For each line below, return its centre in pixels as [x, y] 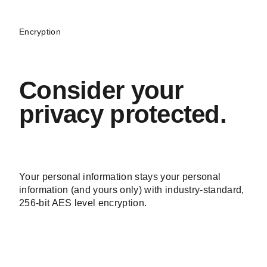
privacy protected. [123, 129]
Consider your [101, 105]
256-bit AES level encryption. [83, 218]
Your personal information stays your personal [120, 191]
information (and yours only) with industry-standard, [132, 204]
